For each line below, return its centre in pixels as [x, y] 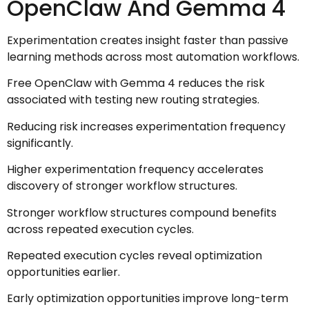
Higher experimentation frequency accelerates [135, 170]
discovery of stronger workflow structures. [122, 186]
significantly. [40, 143]
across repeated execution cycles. [100, 229]
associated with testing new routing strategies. [133, 100]
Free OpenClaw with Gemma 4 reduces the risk [136, 83]
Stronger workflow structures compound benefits [142, 212]
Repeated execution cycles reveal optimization [134, 255]
